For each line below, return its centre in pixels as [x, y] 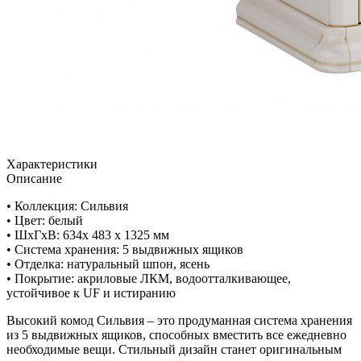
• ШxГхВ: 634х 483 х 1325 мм [88, 235]
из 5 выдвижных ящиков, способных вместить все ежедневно [176, 335]
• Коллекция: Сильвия [67, 206]
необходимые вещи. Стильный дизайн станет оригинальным [174, 350]
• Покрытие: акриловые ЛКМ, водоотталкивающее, [149, 279]
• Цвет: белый [45, 221]
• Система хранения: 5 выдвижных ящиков [125, 250]
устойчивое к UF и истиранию [91, 293]
